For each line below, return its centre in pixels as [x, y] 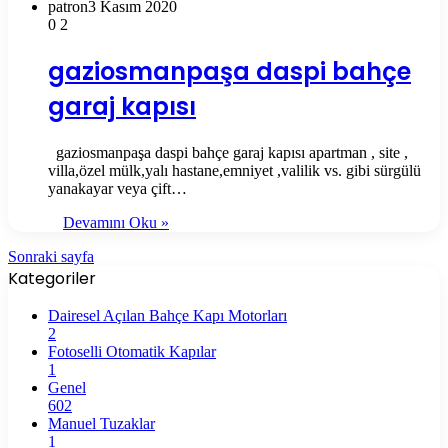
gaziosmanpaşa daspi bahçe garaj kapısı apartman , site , [228, 152]
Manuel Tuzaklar [101, 423]
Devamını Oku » [116, 222]
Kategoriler [52, 278]
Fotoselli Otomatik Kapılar [132, 351]
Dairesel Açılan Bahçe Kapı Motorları [167, 315]
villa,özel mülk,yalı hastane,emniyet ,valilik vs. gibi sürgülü [234, 170]
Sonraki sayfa [51, 256]
